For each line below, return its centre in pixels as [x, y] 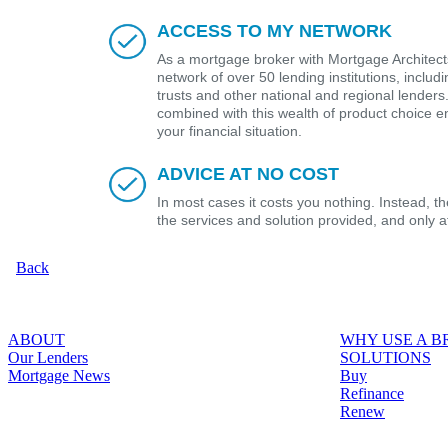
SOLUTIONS [385, 357]
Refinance [372, 393]
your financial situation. [229, 131]
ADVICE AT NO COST [248, 174]
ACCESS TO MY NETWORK [274, 31]
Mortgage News [59, 375]
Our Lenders [48, 357]
